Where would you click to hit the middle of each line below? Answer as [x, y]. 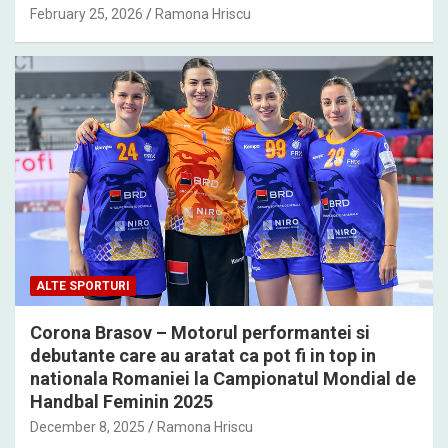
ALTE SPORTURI [83, 286]
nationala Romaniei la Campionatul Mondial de [223, 379]
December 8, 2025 [87, 427]
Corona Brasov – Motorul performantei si [200, 333]
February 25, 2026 [86, 13]
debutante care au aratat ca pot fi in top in [203, 356]
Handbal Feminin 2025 [121, 402]
